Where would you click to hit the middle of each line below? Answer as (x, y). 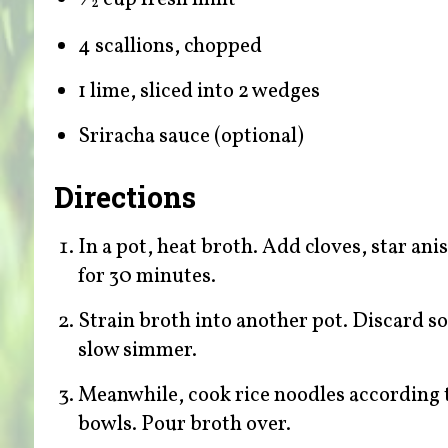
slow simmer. (137, 350)
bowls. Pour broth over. (184, 424)
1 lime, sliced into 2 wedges (198, 92)
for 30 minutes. (146, 276)
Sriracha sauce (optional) (190, 137)
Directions (124, 197)
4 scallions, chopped (169, 47)
